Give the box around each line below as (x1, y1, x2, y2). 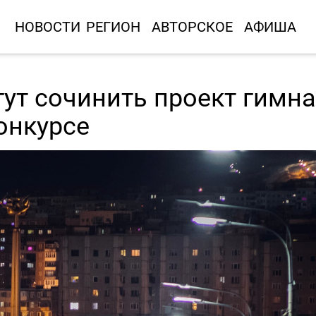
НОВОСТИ (14, 17, 80, 36)
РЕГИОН (85, 17, 140, 36)
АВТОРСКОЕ (151, 17, 233, 36)
